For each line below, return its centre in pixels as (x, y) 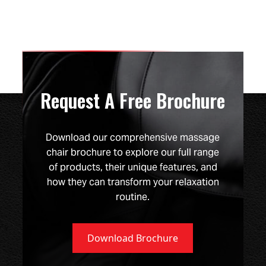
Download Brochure (133, 238)
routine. (133, 197)
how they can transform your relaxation (133, 182)
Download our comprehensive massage (133, 138)
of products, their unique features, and (133, 167)
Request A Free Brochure (133, 100)
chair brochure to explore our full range (133, 153)
